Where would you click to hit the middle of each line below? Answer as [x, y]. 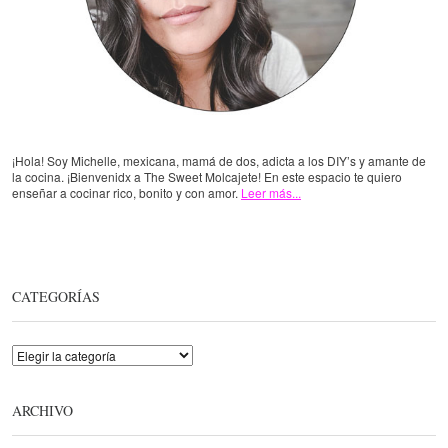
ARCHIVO [42, 410]
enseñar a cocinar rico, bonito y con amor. [126, 192]
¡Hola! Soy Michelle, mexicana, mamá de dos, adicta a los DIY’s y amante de [219, 160]
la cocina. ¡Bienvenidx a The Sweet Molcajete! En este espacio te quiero [207, 176]
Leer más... [271, 192]
